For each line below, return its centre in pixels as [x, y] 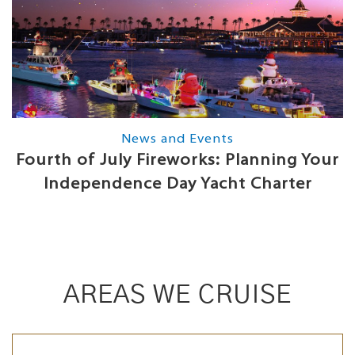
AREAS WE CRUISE [177, 295]
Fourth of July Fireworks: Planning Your [177, 161]
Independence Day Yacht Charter [177, 185]
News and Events [177, 140]
